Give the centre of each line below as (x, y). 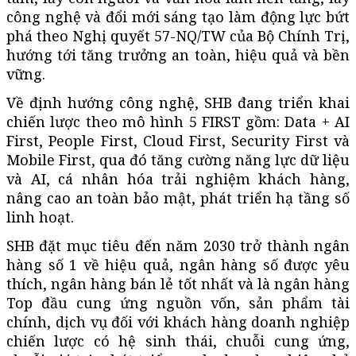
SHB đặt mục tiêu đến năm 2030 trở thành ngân (178, 245)
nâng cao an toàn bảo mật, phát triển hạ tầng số (178, 197)
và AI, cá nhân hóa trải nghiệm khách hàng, (178, 178)
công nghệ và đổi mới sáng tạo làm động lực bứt (178, 16)
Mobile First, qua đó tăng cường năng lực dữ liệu (178, 159)
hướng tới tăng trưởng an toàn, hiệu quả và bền (178, 54)
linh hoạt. (40, 217)
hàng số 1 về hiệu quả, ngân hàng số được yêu (178, 264)
